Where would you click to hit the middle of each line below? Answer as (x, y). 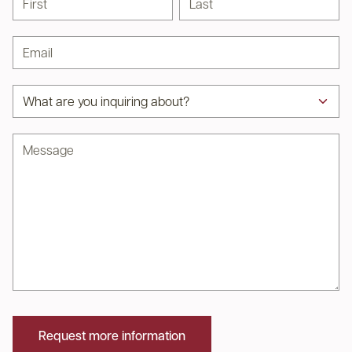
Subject (33, 93)
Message (37, 142)
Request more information (112, 335)
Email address (51, 44)
